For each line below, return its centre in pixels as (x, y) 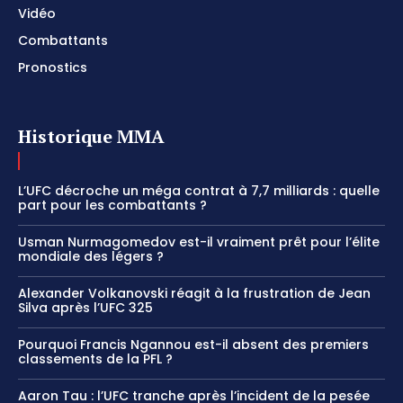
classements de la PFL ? (95, 359)
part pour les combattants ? (112, 206)
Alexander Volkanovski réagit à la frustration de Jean (194, 294)
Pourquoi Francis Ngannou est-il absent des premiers (193, 345)
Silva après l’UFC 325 (85, 308)
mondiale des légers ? (91, 257)
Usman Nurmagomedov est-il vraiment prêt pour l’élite (199, 242)
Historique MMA (91, 137)
